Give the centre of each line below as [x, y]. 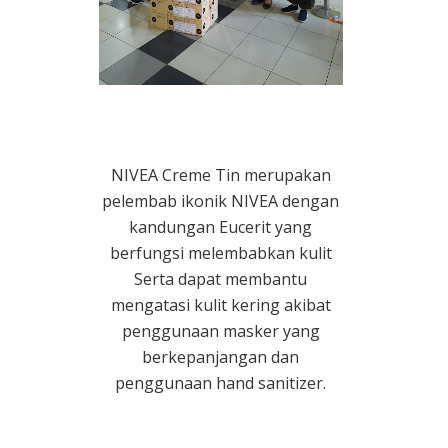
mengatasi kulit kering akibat [220, 305]
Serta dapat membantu [221, 279]
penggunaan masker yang [220, 331]
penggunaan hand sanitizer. [221, 383]
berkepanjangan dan [221, 357]
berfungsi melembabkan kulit [220, 253]
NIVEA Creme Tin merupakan [220, 175]
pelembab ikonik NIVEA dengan [221, 201]
